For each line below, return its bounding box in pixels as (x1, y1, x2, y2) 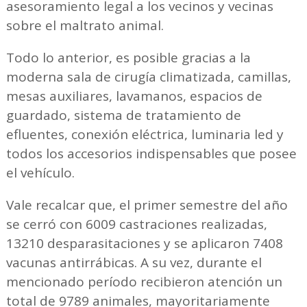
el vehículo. (5, 163, 75, 182)
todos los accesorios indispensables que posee (5, 144, 297, 162)
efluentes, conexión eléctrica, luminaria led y (5, 125, 284, 143)
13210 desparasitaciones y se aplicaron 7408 (5, 234, 283, 252)
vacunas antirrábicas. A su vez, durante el (5, 253, 262, 271)
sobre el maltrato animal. (5, 16, 164, 34)
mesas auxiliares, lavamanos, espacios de (5, 86, 262, 105)
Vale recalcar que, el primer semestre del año (5, 195, 288, 214)
